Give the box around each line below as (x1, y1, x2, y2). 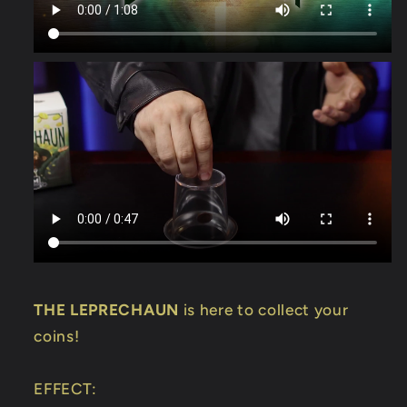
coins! (34, 326, 80, 345)
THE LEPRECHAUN (34, 300, 179, 319)
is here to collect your (178, 300, 349, 319)
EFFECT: (34, 379, 98, 398)
